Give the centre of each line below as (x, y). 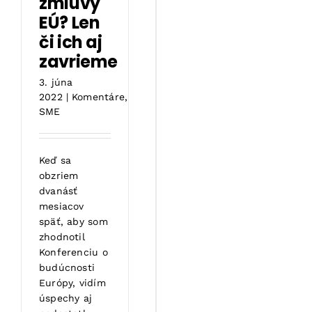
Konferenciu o (73, 252)
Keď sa (55, 160)
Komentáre (98, 96)
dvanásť (58, 190)
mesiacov (62, 206)
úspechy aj (66, 298)
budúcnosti (67, 267)
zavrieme (79, 61)
